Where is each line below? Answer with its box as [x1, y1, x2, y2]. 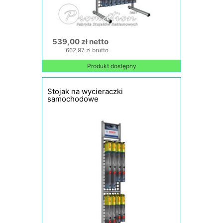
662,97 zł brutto [66, 47, 109, 54]
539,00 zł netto [52, 37, 109, 46]
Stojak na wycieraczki [47, 87, 123, 96]
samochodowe [47, 94, 99, 104]
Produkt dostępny [87, 62, 136, 70]
